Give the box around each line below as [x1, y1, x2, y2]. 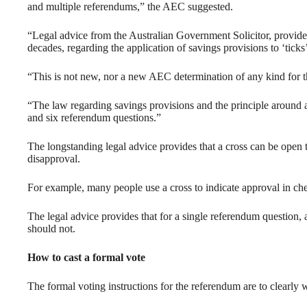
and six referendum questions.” [27, 112, 161, 124]
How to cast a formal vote [27, 251, 145, 264]
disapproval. [27, 153, 80, 165]
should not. [27, 223, 75, 235]
